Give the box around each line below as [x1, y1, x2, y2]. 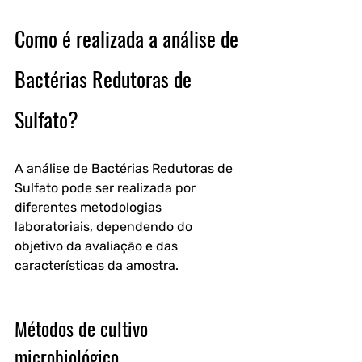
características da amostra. [15, 258, 179, 273]
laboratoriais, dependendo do [15, 219, 196, 234]
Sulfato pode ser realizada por [15, 180, 199, 196]
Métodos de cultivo [15, 314, 153, 343]
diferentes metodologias [15, 200, 165, 215]
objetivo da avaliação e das [15, 238, 181, 254]
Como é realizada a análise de [15, 23, 243, 54]
